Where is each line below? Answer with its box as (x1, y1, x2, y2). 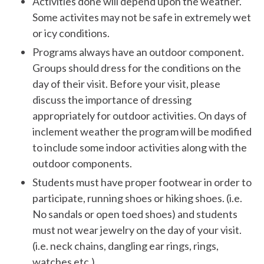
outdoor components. (32, 156, 132, 170)
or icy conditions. (32, 26, 110, 39)
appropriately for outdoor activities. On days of (32, 108, 247, 122)
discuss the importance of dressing (32, 93, 192, 106)
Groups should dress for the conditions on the (32, 61, 241, 74)
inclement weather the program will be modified (32, 124, 252, 138)
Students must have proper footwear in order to (32, 176, 252, 189)
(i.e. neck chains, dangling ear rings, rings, (32, 239, 219, 253)
